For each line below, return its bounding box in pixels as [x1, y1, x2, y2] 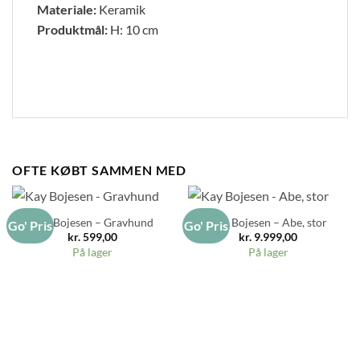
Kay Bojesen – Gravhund [31, 216, 153, 230]
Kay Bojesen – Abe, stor [209, 216, 327, 230]
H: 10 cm [110, 22, 158, 38]
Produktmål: [37, 22, 110, 38]
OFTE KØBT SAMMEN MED [12, 162, 186, 178]
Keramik [99, 2, 145, 18]
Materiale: [37, 2, 99, 18]
